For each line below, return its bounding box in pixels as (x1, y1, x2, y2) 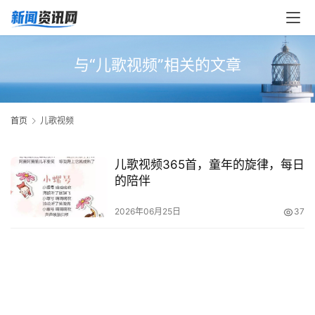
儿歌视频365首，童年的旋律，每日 (114, 157, 304, 172)
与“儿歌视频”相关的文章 (74, 56, 241, 74)
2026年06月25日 (114, 206, 181, 217)
